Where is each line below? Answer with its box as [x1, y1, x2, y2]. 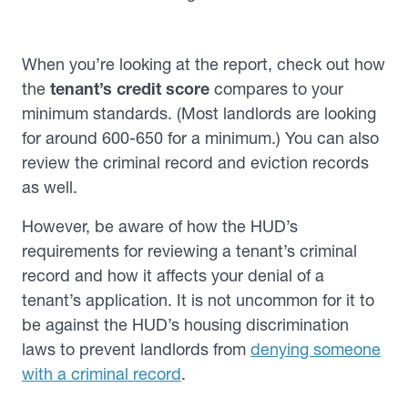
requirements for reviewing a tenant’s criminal [22, 240, 357, 261]
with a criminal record [22, 363, 181, 384]
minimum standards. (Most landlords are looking [22, 103, 376, 124]
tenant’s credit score [46, 78, 209, 99]
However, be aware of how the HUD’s [22, 216, 298, 237]
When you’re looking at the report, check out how [22, 54, 385, 75]
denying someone [250, 339, 381, 360]
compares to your [209, 78, 343, 99]
